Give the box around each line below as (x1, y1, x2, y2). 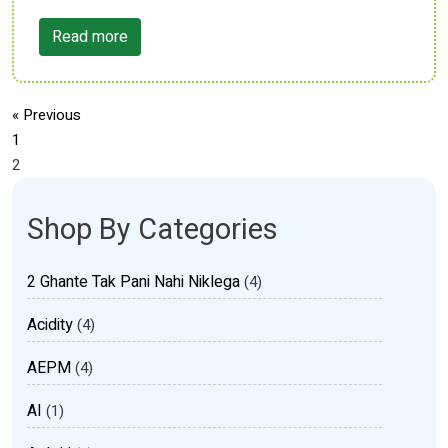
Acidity (27, 313, 73, 337)
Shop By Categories (27, 209, 278, 251)
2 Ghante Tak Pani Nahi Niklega (27, 270, 240, 294)
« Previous (12, 104, 81, 126)
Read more (52, 25, 128, 49)
